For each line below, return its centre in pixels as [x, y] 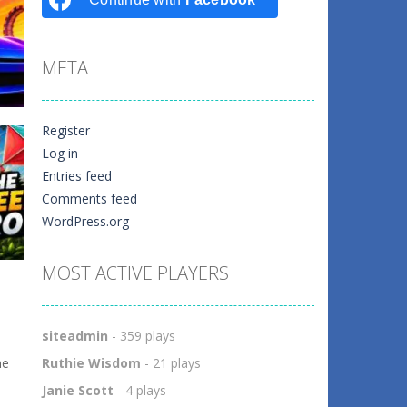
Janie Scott [78, 390]
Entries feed [77, 176]
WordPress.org [85, 221]
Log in [60, 153]
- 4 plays [140, 390]
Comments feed [89, 199]
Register [66, 130]
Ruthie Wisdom [91, 363]
